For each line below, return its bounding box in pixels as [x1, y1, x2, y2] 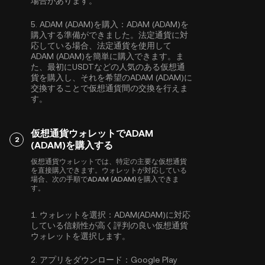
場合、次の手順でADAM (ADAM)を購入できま [31, 175, 179, 183]
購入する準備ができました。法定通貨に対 [31, 30, 188, 40]
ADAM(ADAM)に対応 [114, 210, 190, 219]
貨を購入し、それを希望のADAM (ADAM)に [31, 73, 192, 82]
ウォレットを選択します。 [31, 231, 130, 241]
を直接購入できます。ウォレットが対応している [31, 166, 187, 174]
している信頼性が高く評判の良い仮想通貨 [31, 221, 188, 230]
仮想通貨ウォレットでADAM [31, 128, 153, 139]
